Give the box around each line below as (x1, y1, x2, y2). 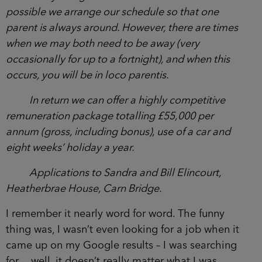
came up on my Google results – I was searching (6, 240, 237, 251)
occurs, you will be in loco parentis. (6, 70, 169, 81)
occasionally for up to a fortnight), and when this (6, 54, 230, 65)
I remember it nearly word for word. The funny (6, 208, 225, 219)
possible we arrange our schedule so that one (6, 6, 219, 18)
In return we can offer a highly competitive (29, 95, 225, 106)
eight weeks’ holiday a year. (6, 142, 135, 153)
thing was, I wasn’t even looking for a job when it (6, 224, 239, 235)
